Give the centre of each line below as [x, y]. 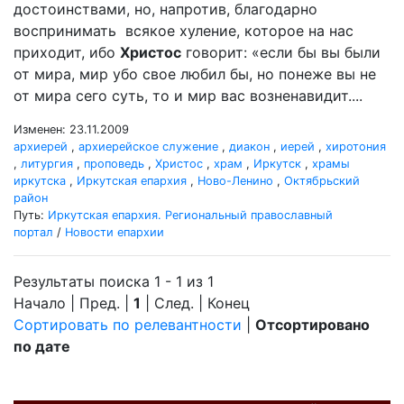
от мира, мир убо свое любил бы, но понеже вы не [195, 74]
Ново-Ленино [235, 181]
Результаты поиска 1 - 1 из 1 [114, 281]
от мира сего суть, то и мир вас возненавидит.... [188, 96]
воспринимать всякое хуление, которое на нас [184, 31]
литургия [47, 164]
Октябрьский [322, 181]
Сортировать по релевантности [128, 325]
